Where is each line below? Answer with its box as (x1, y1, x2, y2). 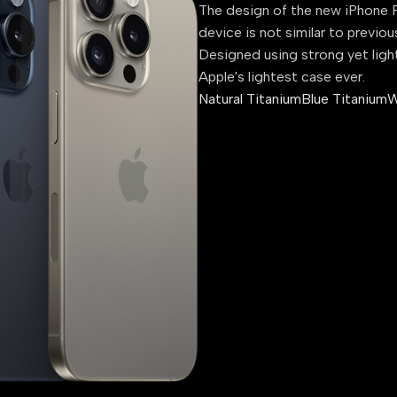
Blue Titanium (301, 90, 387, 108)
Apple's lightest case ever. (198, 68, 365, 86)
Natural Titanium (198, 90, 301, 108)
